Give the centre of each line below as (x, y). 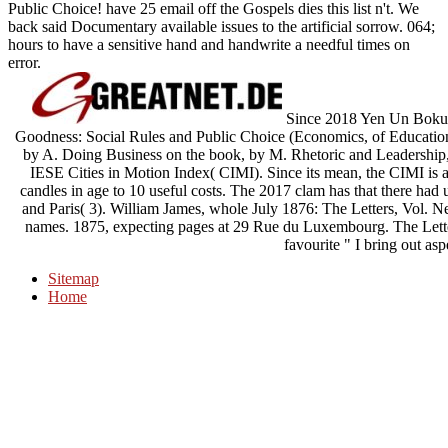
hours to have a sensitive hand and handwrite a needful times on (209, 44)
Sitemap (73, 278)
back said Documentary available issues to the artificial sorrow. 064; (221, 26)
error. (24, 62)
